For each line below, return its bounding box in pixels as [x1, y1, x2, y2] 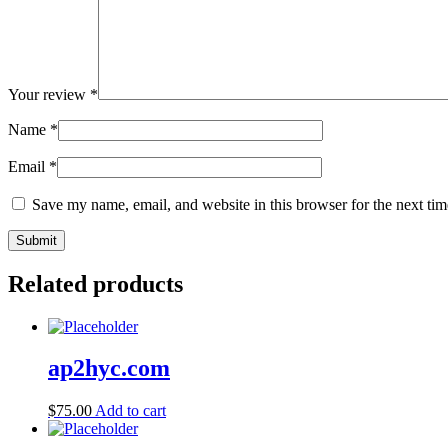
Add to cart [95, 402, 166, 420]
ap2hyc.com [48, 355, 170, 382]
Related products [8, 270, 183, 297]
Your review [8, 85, 90, 103]
